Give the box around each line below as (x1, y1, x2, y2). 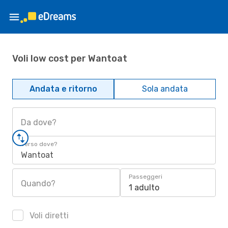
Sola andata (142, 84, 188, 94)
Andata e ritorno (29, 84, 97, 94)
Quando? (21, 179, 55, 188)
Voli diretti (27, 211, 69, 220)
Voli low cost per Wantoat (12, 52, 127, 64)
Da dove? (21, 118, 56, 127)
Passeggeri (129, 173, 162, 180)
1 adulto (129, 183, 159, 192)
